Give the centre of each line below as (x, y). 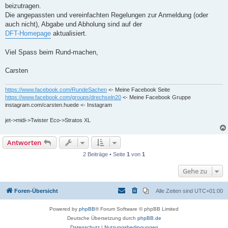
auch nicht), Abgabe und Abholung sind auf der (74, 24)
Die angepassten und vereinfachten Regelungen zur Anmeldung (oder (107, 15)
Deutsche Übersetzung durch (102, 218)
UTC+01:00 (209, 191)
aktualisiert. (69, 33)
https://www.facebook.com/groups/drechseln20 (63, 97)
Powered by (64, 209)
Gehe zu (195, 171)
